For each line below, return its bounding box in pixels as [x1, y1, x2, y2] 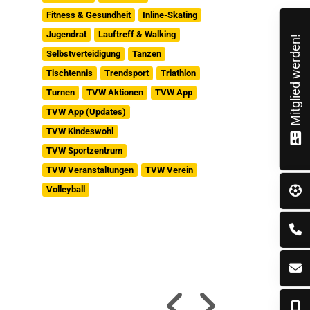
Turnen [46, 87, 75, 98]
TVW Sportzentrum [46, 145, 122, 156]
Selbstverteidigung [46, 48, 120, 59]
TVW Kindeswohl [46, 126, 113, 136]
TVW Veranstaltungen [46, 165, 134, 175]
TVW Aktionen [86, 87, 143, 98]
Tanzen [131, 48, 161, 59]
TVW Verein [145, 165, 193, 175]
